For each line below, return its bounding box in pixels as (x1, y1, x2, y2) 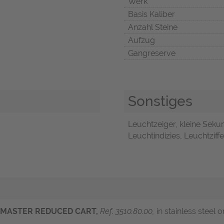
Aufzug (128, 35, 155, 45)
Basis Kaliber (128, 9, 175, 19)
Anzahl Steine (128, 22, 177, 32)
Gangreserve (128, 48, 175, 58)
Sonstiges (128, 92, 192, 110)
